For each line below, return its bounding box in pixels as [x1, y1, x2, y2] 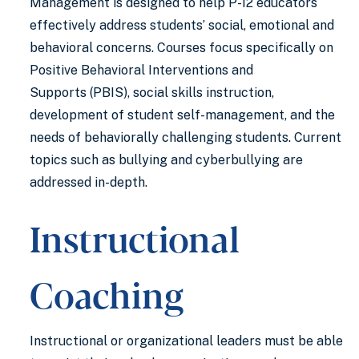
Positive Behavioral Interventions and [30, 63, 253, 78]
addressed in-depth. [30, 175, 147, 190]
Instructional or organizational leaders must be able [30, 333, 343, 349]
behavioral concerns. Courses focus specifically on [30, 40, 333, 55]
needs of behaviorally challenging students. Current [30, 130, 341, 145]
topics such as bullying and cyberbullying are [30, 152, 303, 167]
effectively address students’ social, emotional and [30, 18, 334, 33]
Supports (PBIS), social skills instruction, [30, 85, 274, 100]
